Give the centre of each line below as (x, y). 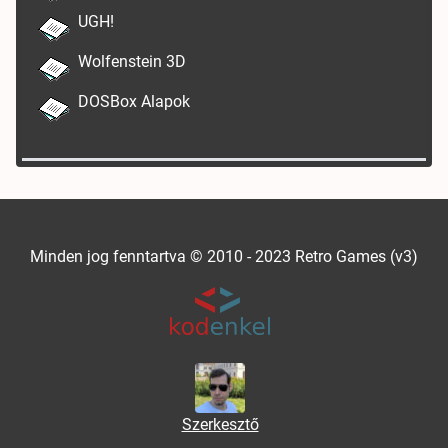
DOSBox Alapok (134, 101)
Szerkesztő (220, 424)
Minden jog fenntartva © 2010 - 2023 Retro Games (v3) (224, 256)
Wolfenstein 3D (132, 61)
